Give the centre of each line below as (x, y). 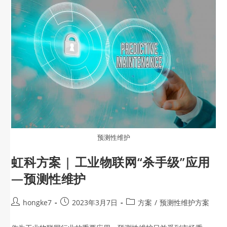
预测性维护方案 (185, 202)
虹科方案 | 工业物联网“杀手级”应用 (111, 162)
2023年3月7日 (95, 202)
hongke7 (37, 202)
